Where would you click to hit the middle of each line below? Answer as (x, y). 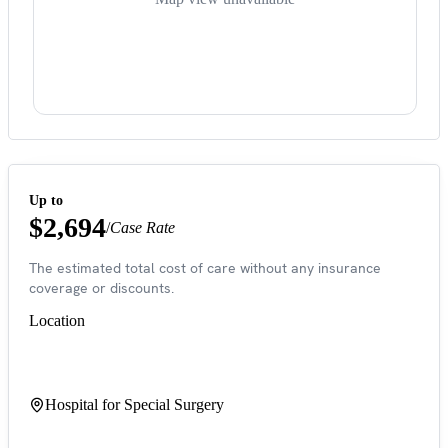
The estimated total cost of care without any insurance (205, 268)
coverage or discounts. (101, 288)
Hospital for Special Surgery (134, 405)
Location (57, 321)
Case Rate (142, 228)
